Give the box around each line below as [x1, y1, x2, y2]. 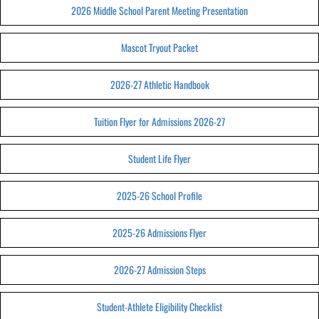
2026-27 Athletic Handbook [110, 77, 209, 92]
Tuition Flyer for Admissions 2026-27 [94, 114, 225, 129]
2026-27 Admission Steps [113, 262, 206, 277]
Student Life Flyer [128, 151, 191, 166]
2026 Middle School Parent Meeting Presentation [71, 3, 248, 18]
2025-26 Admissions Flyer [113, 225, 206, 240]
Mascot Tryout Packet [121, 40, 198, 55]
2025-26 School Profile [117, 188, 202, 203]
